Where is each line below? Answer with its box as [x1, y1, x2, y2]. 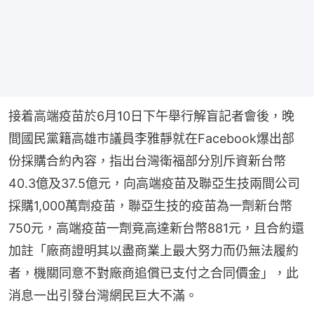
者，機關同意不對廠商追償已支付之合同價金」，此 [8, 265, 299, 280]
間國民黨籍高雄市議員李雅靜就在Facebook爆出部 [8, 130, 294, 146]
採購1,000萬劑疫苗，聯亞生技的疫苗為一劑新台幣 [8, 198, 292, 213]
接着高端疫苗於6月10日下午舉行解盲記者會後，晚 [8, 108, 294, 123]
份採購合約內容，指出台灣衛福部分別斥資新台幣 [8, 153, 286, 168]
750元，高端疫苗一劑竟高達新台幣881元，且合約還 [8, 220, 304, 235]
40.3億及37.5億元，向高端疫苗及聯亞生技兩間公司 [8, 175, 300, 191]
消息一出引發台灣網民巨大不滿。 [8, 287, 198, 303]
